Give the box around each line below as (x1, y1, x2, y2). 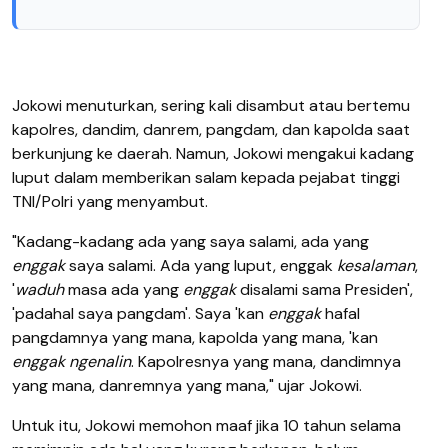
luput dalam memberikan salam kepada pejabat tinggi (12, 166, 400, 188)
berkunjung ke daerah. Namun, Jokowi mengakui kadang (12, 142, 414, 164)
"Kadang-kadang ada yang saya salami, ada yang (12, 230, 369, 252)
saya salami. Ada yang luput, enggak (65, 254, 333, 276)
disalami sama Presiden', (236, 278, 413, 300)
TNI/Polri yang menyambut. (12, 190, 208, 212)
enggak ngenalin (12, 350, 131, 372)
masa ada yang (64, 278, 183, 300)
